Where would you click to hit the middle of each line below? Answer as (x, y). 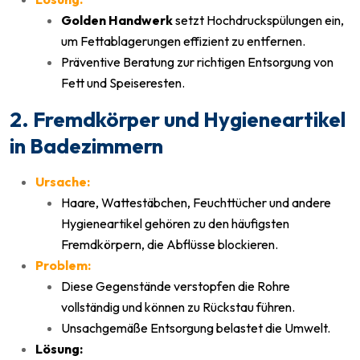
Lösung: (59, 348)
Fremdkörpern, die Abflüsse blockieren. (170, 244)
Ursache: (63, 181)
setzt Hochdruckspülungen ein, (258, 20)
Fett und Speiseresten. (123, 82)
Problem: (63, 265)
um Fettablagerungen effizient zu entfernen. (183, 41)
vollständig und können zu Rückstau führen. (178, 307)
